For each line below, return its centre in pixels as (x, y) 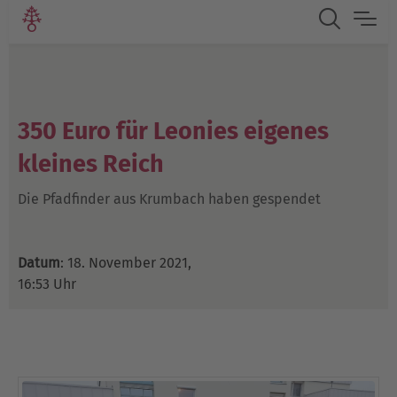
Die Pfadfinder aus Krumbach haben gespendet (169, 199)
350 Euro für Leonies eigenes (173, 131)
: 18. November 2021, (126, 263)
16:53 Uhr (47, 284)
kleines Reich (91, 164)
